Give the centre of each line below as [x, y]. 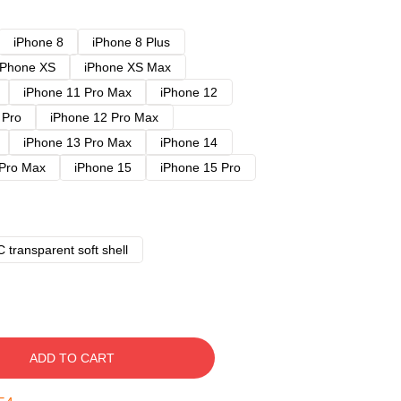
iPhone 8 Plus [131, 42]
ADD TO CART [72, 358]
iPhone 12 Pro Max [104, 117]
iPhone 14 [189, 142]
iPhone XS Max [128, 67]
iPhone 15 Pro [200, 167]
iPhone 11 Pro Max [77, 92]
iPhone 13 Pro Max [77, 142]
